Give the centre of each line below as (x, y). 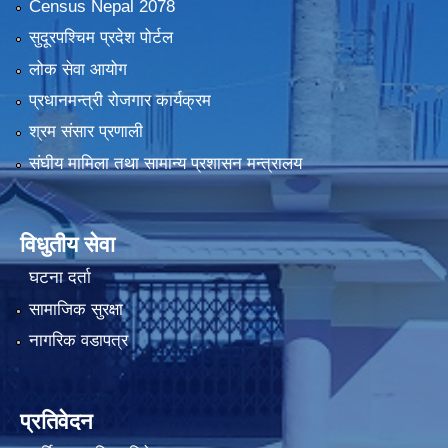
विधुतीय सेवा (67, 244)
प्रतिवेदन (56, 421)
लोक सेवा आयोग (77, 69)
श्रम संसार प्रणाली (85, 132)
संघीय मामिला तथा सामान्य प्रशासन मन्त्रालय (165, 163)
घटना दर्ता (59, 278)
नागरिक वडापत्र (78, 340)
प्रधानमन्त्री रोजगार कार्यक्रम (119, 101)
